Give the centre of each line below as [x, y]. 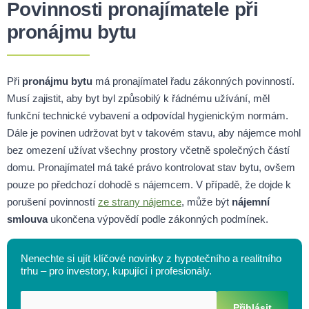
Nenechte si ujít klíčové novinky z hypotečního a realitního [151, 258]
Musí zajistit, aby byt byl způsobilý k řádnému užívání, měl [138, 98]
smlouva [27, 219]
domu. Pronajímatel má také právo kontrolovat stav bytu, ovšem [151, 167]
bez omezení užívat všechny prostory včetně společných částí [148, 150]
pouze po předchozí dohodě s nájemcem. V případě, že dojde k [149, 184]
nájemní [251, 201]
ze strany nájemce [140, 201]
